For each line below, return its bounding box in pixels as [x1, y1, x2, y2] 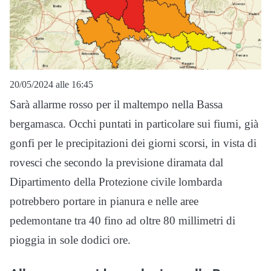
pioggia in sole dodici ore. [10, 233, 131, 247]
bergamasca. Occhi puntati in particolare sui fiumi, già [10, 117, 258, 131]
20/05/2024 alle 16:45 [10, 79, 93, 90]
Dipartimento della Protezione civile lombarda [10, 175, 222, 189]
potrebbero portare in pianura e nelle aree [10, 195, 198, 208]
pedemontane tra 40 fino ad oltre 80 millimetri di [10, 214, 235, 227]
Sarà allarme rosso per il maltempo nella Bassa [10, 98, 223, 111]
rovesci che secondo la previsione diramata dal [10, 156, 223, 169]
